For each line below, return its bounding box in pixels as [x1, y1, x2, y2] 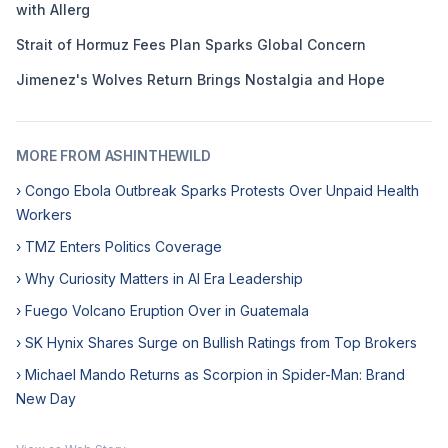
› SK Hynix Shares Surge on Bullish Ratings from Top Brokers [16, 334, 417, 351]
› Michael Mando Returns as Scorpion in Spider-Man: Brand [16, 366, 405, 383]
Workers [16, 206, 72, 223]
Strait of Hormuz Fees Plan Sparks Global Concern [16, 36, 366, 53]
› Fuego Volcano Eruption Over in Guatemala [16, 302, 309, 319]
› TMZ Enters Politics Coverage [16, 238, 222, 255]
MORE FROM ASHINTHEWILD [16, 147, 211, 164]
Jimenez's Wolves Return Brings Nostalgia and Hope [16, 71, 385, 88]
